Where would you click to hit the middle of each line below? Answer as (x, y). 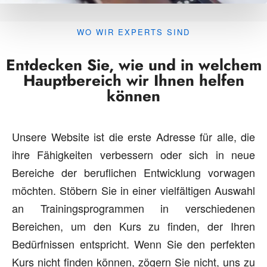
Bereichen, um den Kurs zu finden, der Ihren (133, 226)
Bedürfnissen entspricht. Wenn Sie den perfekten (133, 244)
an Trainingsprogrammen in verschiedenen (133, 208)
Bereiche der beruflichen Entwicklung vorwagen (133, 172)
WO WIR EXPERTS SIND (133, 32)
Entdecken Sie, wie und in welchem (133, 65)
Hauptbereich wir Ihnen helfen (133, 80)
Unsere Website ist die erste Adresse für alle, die (133, 136)
